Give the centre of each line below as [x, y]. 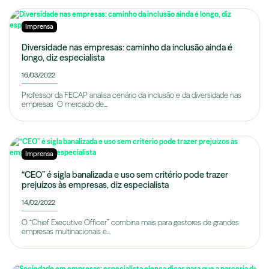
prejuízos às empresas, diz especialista [95, 185]
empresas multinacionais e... [66, 232]
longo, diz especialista [63, 58]
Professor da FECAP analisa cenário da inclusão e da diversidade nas [131, 95]
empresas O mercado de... [65, 104]
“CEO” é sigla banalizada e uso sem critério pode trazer [125, 175]
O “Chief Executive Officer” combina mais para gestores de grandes [130, 223]
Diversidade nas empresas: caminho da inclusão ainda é [127, 48]
